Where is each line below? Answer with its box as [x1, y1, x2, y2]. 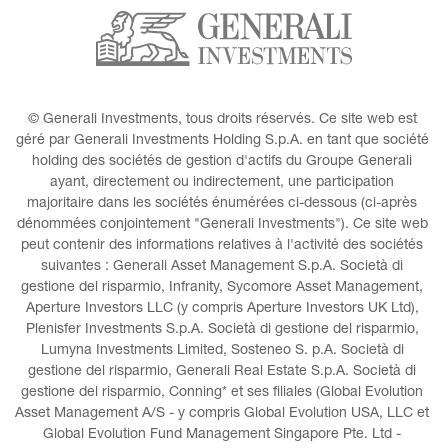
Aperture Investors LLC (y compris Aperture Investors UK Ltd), [25, 302, 423, 317]
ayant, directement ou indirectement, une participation [50, 176, 398, 191]
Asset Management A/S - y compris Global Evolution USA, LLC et [15, 407, 433, 422]
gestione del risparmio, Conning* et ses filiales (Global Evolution [21, 386, 427, 401]
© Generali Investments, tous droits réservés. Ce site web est [27, 113, 421, 128]
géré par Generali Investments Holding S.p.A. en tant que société [15, 134, 433, 149]
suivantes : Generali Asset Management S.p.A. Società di [41, 260, 407, 275]
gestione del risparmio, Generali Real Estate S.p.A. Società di [28, 365, 420, 380]
